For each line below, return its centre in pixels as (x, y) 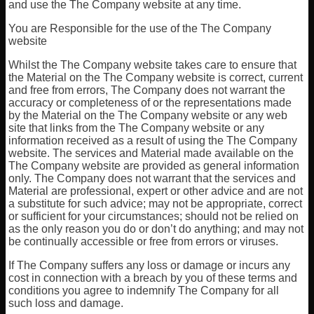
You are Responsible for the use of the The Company (140, 28)
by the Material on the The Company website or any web (148, 115)
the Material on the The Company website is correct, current (156, 77)
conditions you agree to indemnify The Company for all (144, 291)
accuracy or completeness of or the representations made (150, 103)
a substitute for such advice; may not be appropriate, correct (156, 204)
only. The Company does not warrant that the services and (152, 178)
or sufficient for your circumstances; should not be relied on (154, 216)
